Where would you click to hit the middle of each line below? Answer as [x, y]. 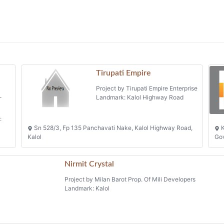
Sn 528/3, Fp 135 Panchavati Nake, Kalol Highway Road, [112, 127]
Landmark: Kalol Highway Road [139, 97]
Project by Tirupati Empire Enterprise [146, 88]
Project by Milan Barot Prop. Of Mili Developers [130, 179]
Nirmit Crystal [89, 164]
